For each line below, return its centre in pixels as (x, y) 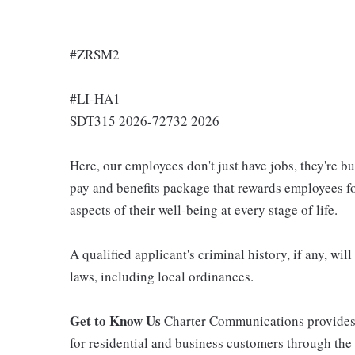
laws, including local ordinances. (162, 276)
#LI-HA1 (95, 99)
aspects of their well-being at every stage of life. (204, 210)
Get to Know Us (117, 321)
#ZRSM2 (95, 54)
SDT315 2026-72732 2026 (145, 121)
